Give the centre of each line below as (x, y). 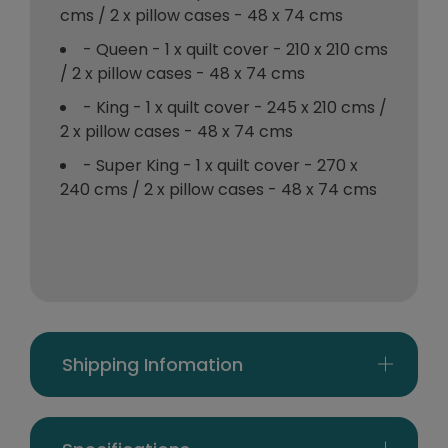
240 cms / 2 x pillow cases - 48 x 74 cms (218, 189)
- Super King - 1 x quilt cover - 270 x (220, 165)
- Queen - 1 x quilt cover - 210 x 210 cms (235, 49)
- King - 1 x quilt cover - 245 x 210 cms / (235, 107)
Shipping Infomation (152, 364)
